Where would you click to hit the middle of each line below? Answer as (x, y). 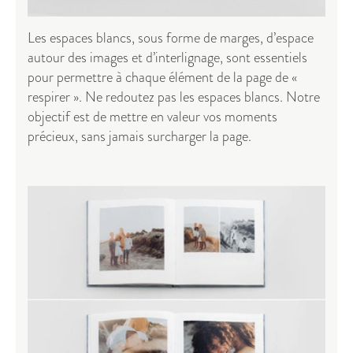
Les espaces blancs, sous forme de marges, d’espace (171, 38)
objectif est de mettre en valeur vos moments (152, 117)
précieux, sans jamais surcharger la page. (139, 137)
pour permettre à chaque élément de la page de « (162, 78)
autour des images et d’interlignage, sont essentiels (167, 58)
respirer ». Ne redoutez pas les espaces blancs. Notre (174, 97)
